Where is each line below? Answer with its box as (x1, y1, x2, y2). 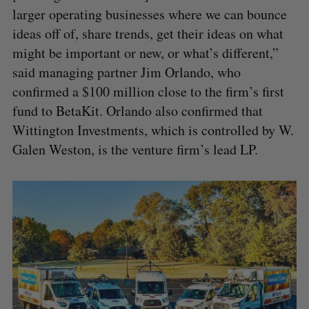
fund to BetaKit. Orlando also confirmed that (12, 101, 263, 120)
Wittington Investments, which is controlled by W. (12, 120, 294, 139)
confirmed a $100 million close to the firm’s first (12, 81, 284, 101)
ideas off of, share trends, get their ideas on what (12, 23, 283, 43)
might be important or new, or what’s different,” (12, 43, 279, 62)
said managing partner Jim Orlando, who (12, 62, 241, 81)
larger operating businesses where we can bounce (12, 4, 287, 23)
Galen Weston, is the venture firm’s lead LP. (12, 139, 258, 159)
